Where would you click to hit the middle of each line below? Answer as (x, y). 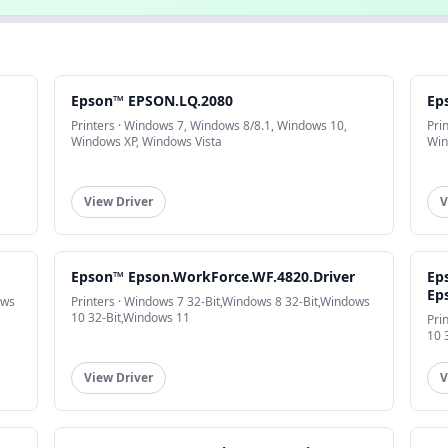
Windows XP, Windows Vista (147, 142)
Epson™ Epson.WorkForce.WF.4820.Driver (213, 277)
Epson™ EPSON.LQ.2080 (152, 101)
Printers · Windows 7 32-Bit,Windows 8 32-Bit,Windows (221, 302)
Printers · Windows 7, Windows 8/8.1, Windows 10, (209, 126)
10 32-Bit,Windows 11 (131, 318)
